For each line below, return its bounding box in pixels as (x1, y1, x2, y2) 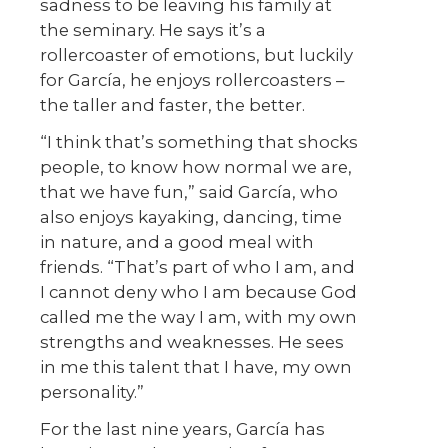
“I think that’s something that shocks (40, 132, 358, 153)
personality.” (40, 382, 144, 403)
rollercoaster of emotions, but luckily (40, 45, 353, 66)
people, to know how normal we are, (40, 157, 352, 178)
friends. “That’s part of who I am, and (40, 257, 355, 278)
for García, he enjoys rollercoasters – (40, 70, 344, 91)
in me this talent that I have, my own (40, 357, 352, 378)
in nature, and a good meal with (40, 232, 314, 253)
